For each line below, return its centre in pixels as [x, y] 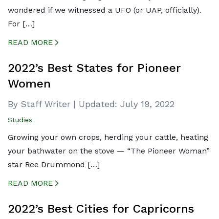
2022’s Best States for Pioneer [94, 68]
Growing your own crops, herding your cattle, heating [108, 137]
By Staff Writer [41, 104]
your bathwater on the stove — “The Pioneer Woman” [109, 151]
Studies [20, 120]
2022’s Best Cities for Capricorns [101, 209]
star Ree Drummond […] [54, 164]
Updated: [98, 104]
